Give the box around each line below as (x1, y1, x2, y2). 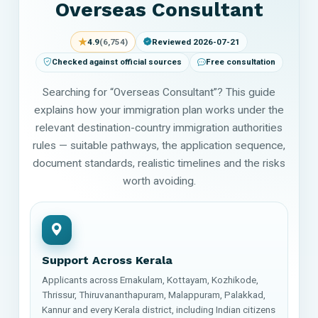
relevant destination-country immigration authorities (35, 121, 283, 134)
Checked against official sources (51, 57, 182, 67)
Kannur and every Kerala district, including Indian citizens (42, 303, 275, 315)
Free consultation (205, 57, 275, 67)
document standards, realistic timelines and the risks (33, 156, 285, 170)
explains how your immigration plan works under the (34, 103, 284, 116)
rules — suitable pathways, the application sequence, (33, 138, 285, 152)
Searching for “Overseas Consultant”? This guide (43, 85, 275, 99)
